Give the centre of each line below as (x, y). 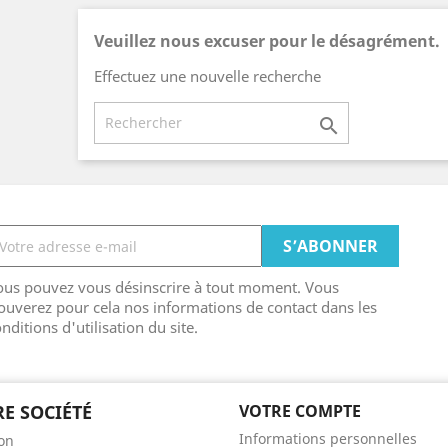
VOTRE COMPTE (300, 411)
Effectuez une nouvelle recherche (207, 76)
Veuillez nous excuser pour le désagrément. (266, 41)
